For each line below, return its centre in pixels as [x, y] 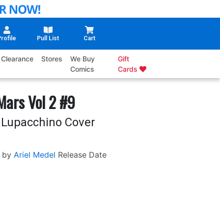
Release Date [82, 155]
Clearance [17, 59]
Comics [82, 69]
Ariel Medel [34, 155]
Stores [52, 59]
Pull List [48, 39]
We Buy [83, 59]
